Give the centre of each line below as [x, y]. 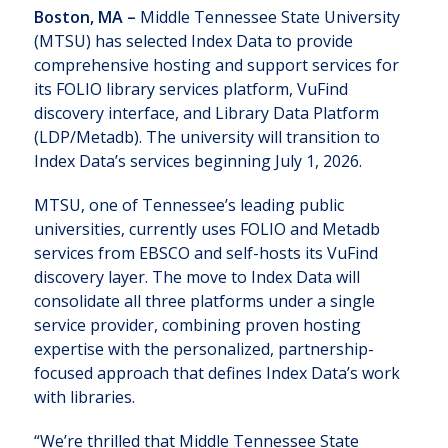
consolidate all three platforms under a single [204, 300]
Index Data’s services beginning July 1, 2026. [197, 160]
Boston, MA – [84, 16]
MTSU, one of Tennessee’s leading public [188, 204]
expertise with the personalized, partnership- [203, 348]
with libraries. [84, 396]
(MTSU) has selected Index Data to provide [193, 40]
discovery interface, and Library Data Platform [206, 112]
